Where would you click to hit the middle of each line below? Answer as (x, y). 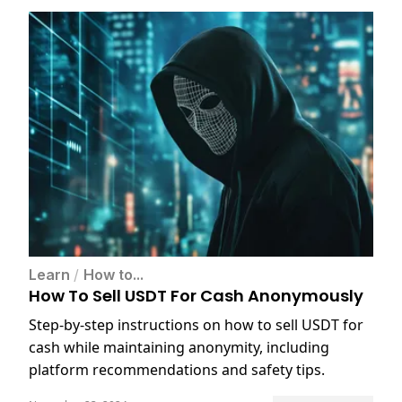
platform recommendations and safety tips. (177, 370)
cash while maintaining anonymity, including (179, 348)
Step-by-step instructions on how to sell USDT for (196, 325)
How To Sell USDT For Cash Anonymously (196, 296)
